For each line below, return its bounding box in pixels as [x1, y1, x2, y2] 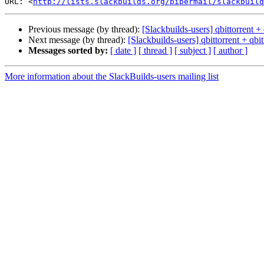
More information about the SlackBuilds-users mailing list [5, 71, 219, 82]
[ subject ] [174, 45, 211, 56]
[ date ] [110, 45, 136, 56]
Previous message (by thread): [28, 24, 142, 35]
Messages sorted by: [28, 45, 108, 56]
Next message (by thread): [28, 35, 128, 45]
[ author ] [213, 45, 247, 56]
